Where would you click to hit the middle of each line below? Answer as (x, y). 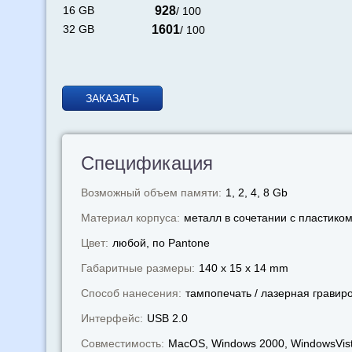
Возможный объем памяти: (151, 192)
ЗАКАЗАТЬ (112, 98)
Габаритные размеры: (137, 268)
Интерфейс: (112, 318)
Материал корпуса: (130, 218)
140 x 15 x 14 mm (243, 268)
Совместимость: (122, 343)
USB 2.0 (167, 318)
